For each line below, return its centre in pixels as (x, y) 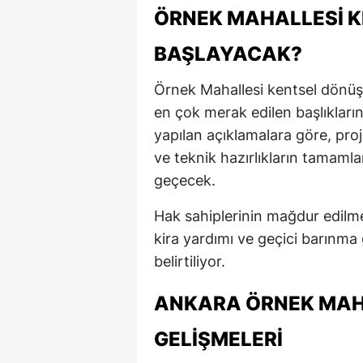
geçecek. (185, 180)
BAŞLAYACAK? (228, 53)
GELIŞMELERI (218, 339)
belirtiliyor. (190, 261)
